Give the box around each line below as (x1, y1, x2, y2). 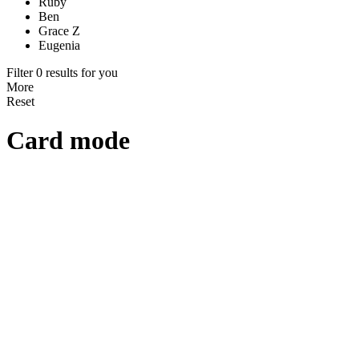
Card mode (6, 126, 130, 155)
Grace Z (38, 24, 80, 38)
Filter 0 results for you (6, 66, 118, 79)
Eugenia (38, 38, 80, 52)
